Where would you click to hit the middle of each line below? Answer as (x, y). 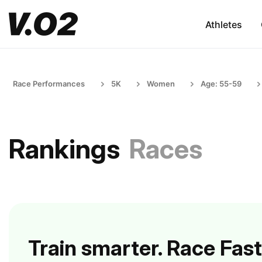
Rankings (64, 149)
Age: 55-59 (221, 84)
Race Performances (49, 84)
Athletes (223, 24)
